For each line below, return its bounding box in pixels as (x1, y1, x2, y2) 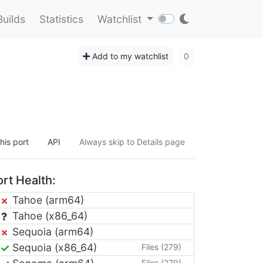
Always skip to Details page (79, 136, 185, 147)
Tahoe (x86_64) (9, 209, 87, 222)
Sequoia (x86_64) (9, 241, 97, 254)
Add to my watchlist (90, 50, 168, 61)
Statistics (39, 13, 83, 25)
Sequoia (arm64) (9, 225, 93, 238)
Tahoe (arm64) (9, 193, 84, 206)
